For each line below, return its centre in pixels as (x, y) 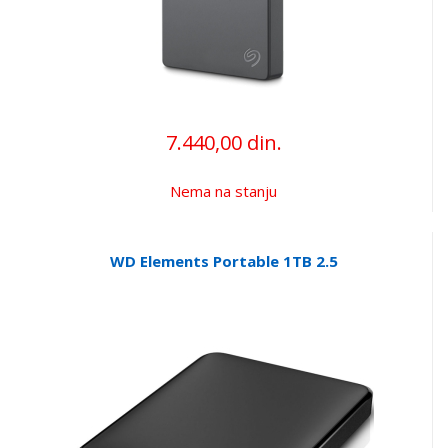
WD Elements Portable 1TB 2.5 (223, 260)
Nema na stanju (223, 190)
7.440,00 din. (223, 142)
